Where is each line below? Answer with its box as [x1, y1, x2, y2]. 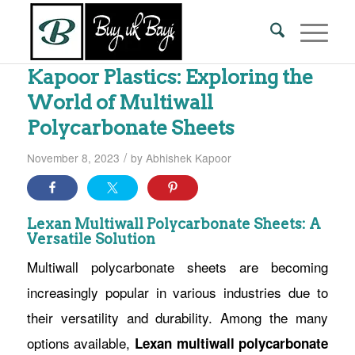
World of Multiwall [26, 90, 213, 114]
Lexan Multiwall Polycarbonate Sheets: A [26, 216, 321, 232]
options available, [26, 333, 135, 353]
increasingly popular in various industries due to [26, 282, 329, 302]
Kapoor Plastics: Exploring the [26, 65, 313, 89]
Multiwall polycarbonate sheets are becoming [26, 257, 329, 277]
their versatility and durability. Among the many [26, 307, 329, 327]
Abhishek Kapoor [145, 150, 231, 166]
